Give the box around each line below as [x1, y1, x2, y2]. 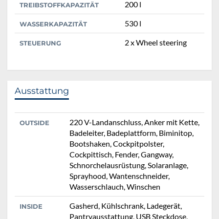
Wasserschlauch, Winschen [69, 181, 160, 191]
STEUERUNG [20, 39, 61, 47]
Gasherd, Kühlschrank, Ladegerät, [69, 200, 182, 210]
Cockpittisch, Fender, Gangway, [69, 149, 174, 159]
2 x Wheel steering [125, 37, 187, 47]
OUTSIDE [20, 118, 49, 127]
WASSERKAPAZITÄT [20, 20, 87, 28]
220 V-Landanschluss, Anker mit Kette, [69, 117, 199, 127]
